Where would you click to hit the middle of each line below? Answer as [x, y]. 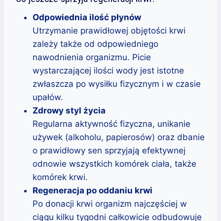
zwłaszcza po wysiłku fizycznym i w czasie [117, 84]
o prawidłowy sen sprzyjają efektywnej [109, 150]
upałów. [48, 97]
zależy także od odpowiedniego [95, 44]
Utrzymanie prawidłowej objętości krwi [109, 30]
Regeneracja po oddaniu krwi [92, 190]
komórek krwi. [60, 177]
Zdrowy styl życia [69, 110]
